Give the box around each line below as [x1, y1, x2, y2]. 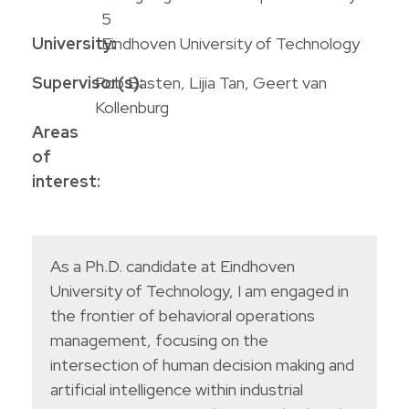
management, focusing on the [50, 330, 268, 351]
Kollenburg [94, 97, 169, 119]
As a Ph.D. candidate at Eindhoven [50, 256, 295, 278]
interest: [32, 171, 100, 193]
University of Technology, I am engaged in [50, 280, 349, 302]
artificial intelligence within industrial [50, 379, 303, 401]
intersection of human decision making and [50, 354, 354, 376]
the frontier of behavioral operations [50, 305, 315, 327]
